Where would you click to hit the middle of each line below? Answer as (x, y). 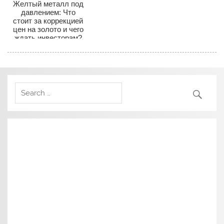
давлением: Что (48, 12)
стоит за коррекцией (48, 21)
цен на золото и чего (48, 29)
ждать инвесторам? (48, 38)
